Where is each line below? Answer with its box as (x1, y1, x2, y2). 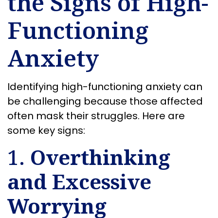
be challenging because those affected (7, 94, 203, 109)
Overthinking (30, 143, 170, 171)
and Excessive (7, 167, 151, 195)
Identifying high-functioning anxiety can (7, 80, 202, 94)
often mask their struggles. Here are (7, 109, 185, 123)
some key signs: (7, 124, 85, 138)
